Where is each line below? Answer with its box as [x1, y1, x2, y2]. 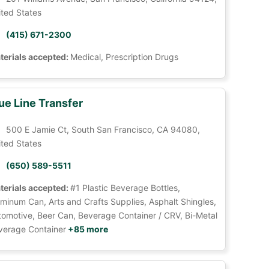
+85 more [65, 224, 108, 234]
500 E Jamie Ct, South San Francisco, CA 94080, [5, 124, 200, 134]
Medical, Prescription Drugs [70, 52, 178, 62]
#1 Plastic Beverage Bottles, [70, 183, 180, 193]
